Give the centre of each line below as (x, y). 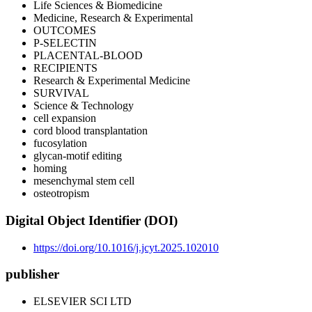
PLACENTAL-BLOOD (88, 56)
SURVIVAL (61, 93)
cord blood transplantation (91, 131)
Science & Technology (84, 106)
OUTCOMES (65, 31)
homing (50, 169)
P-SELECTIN (65, 43)
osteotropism (61, 194)
